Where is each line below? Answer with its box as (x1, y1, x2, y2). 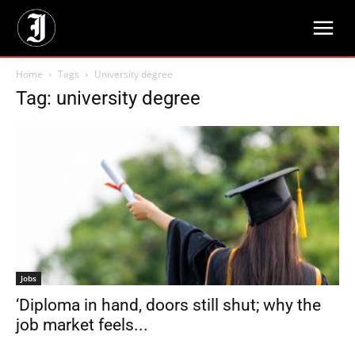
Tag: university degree (16, 87, 200, 109)
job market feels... (16, 315, 148, 335)
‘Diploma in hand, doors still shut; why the (16, 296, 321, 315)
